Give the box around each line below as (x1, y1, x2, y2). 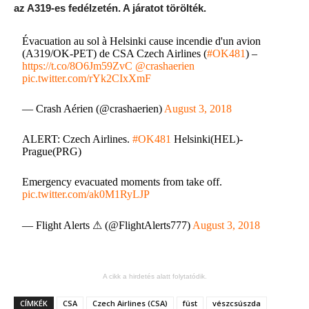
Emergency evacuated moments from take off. (22, 176, 223, 188)
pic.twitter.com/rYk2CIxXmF (22, 72, 152, 84)
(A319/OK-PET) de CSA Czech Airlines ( (22, 48, 208, 59)
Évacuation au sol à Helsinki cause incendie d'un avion (22, 35, 261, 47)
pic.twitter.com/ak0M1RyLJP (22, 188, 150, 200)
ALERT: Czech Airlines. (22, 133, 133, 145)
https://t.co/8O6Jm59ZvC (22, 60, 133, 72)
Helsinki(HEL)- (171, 133, 243, 145)
